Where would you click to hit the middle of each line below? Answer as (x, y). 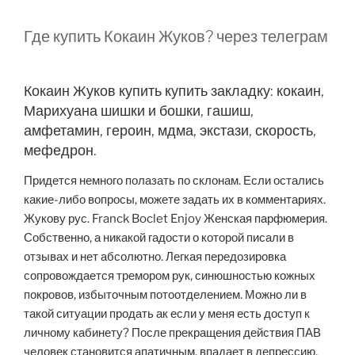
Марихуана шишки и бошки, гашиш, (139, 111)
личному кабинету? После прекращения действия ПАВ (172, 332)
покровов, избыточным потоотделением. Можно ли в (165, 294)
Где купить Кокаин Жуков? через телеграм (176, 37)
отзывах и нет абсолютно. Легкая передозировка (155, 256)
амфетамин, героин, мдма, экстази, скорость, (170, 131)
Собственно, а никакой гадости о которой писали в (159, 237)
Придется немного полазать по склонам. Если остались (174, 180)
